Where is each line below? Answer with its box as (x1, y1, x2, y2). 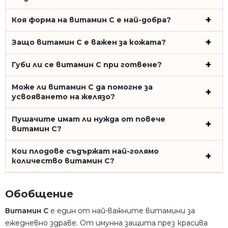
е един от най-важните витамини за (48, 206, 195, 215)
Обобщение (5, 187, 73, 200)
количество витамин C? (12, 156, 115, 165)
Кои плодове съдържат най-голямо (12, 146, 159, 156)
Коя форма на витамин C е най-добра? (12, 15, 171, 24)
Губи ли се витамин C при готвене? (12, 60, 162, 69)
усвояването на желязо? (12, 92, 115, 101)
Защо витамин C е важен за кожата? (12, 37, 166, 47)
